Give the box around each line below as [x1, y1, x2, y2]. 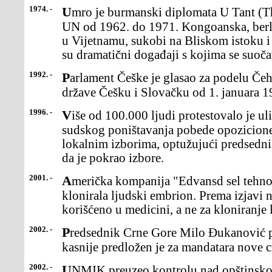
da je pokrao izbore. [62, 151, 164, 165]
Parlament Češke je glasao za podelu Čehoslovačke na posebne [62, 70, 70, 85]
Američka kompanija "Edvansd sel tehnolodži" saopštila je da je [62, 173, 72, 188]
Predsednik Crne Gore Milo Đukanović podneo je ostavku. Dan [62, 225, 70, 240]
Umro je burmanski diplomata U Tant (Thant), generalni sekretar [62, 4, 72, 19]
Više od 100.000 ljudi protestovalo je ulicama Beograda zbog [62, 107, 72, 123]
